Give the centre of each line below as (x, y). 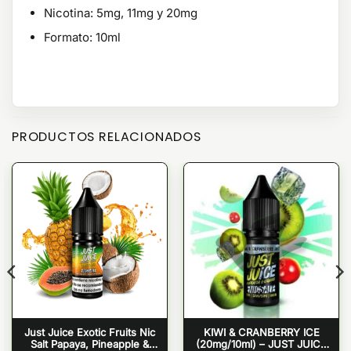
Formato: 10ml (82, 38)
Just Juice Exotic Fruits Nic (90, 332)
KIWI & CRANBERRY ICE (261, 332)
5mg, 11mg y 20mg (147, 13)
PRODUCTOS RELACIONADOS (107, 137)
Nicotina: (69, 13)
